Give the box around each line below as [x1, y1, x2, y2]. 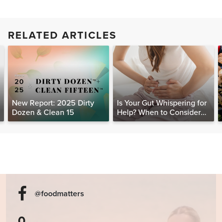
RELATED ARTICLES [8, 29, 116, 42]
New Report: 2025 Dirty [12, 98, 94, 109]
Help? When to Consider [117, 108, 201, 118]
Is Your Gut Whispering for [117, 98, 207, 109]
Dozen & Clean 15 [12, 108, 74, 118]
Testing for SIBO [117, 117, 172, 127]
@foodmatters [35, 189, 84, 199]
